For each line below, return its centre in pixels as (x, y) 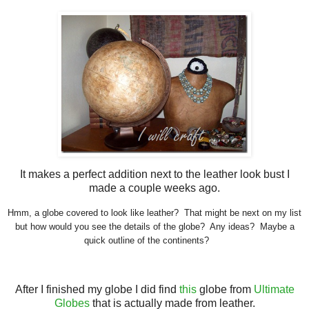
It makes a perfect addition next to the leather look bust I (154, 174)
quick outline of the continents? (148, 241)
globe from (225, 290)
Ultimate (274, 290)
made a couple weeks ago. (154, 188)
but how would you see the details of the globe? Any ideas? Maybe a (154, 227)
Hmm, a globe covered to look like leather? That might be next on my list (154, 213)
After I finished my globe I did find (97, 290)
